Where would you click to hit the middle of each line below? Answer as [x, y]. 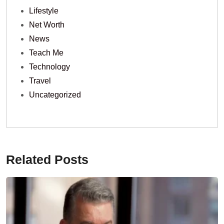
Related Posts [47, 160]
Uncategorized [55, 95]
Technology [49, 67]
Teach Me [46, 53]
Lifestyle [44, 11]
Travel [40, 81]
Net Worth [47, 25]
